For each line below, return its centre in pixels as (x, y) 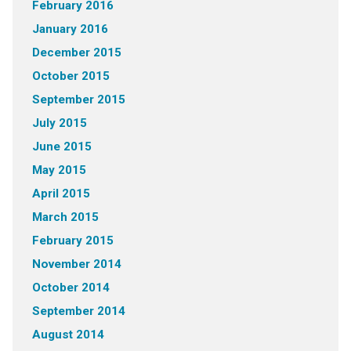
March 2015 (65, 217)
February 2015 (72, 241)
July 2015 (59, 123)
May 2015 (59, 170)
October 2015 (71, 76)
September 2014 (78, 311)
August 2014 (68, 335)
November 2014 (76, 264)
